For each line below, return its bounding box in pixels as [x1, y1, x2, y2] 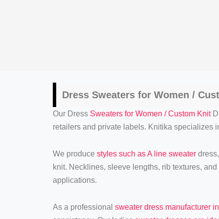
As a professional [52, 202, 115, 211]
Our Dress [52, 109, 90, 118]
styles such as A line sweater [96, 149, 196, 158]
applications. [52, 175, 97, 184]
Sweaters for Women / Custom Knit [89, 109, 211, 118]
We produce [52, 149, 97, 158]
